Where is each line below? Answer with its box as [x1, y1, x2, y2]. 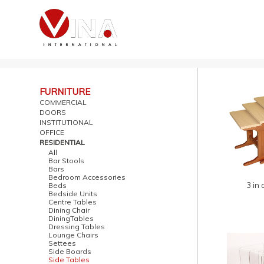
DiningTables [48, 214, 94, 223]
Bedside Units [48, 189, 98, 198]
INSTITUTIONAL [39, 118, 94, 127]
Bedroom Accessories [48, 173, 126, 181]
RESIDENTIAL [39, 138, 85, 147]
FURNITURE [39, 86, 91, 97]
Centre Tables [48, 197, 97, 206]
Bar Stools [48, 156, 85, 165]
